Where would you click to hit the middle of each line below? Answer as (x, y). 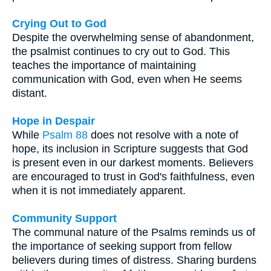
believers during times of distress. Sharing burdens (134, 260)
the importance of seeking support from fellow (122, 247)
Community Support (64, 219)
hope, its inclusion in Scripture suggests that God (130, 149)
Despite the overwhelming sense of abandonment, (133, 38)
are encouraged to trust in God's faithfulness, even (133, 177)
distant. (30, 93)
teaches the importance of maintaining (104, 66)
